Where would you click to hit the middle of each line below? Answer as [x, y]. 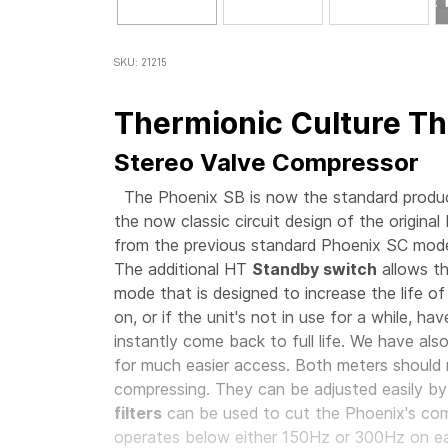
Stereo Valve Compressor [266, 162]
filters [138, 413]
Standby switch [314, 269]
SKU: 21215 [140, 62]
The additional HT [183, 269]
